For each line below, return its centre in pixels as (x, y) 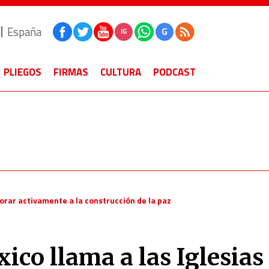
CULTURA (121, 72)
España (24, 32)
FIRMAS (71, 72)
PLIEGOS (23, 72)
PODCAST (174, 72)
